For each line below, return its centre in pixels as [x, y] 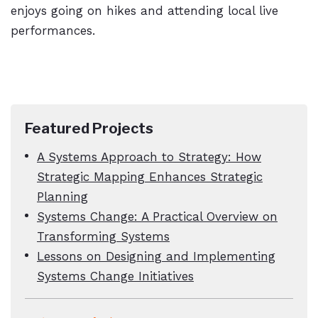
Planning [62, 197]
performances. [53, 31]
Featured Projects [89, 129]
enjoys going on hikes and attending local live [144, 11]
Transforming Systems [103, 237]
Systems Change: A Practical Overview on [157, 217]
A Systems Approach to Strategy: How [149, 157]
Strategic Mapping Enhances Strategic [150, 177]
